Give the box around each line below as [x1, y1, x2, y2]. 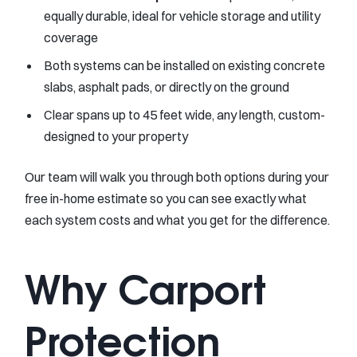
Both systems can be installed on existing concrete [44, 57, 325, 73]
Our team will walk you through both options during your [25, 168, 329, 185]
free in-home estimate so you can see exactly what [25, 190, 307, 206]
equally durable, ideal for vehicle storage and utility [44, 7, 320, 24]
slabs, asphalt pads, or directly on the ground [44, 78, 289, 95]
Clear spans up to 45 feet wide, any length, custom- [44, 106, 325, 123]
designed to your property [44, 127, 188, 144]
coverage [44, 29, 98, 45]
